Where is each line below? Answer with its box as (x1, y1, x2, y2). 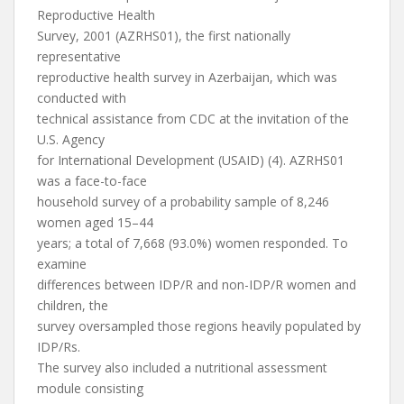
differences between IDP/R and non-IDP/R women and (37, 276, 356, 293)
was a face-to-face (37, 172, 147, 189)
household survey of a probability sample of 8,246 (37, 193, 329, 210)
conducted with (37, 89, 126, 106)
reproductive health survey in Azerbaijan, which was (37, 69, 337, 86)
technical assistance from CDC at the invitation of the (37, 110, 349, 127)
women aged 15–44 (37, 214, 153, 231)
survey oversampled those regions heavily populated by (37, 317, 361, 335)
